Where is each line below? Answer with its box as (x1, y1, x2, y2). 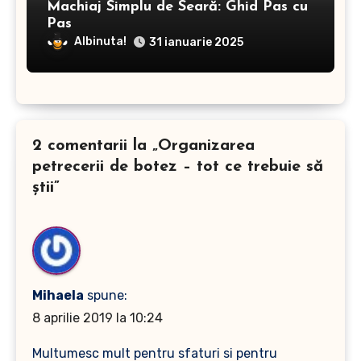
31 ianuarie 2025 (149, 35, 243, 49)
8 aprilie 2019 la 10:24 (31, 309, 163, 326)
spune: (86, 287, 127, 303)
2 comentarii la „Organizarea (31, 138, 255, 154)
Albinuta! (74, 35, 127, 49)
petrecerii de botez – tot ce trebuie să (31, 159, 323, 175)
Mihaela (31, 287, 84, 303)
